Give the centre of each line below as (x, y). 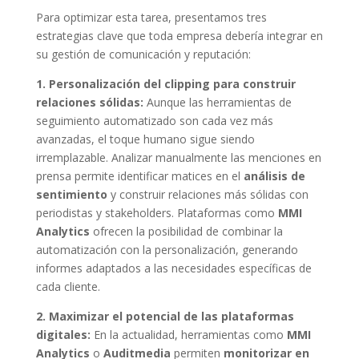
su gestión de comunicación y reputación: (143, 54)
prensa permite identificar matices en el (139, 175)
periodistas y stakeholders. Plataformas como (157, 212)
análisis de (274, 175)
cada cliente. (68, 286)
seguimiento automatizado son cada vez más (154, 120)
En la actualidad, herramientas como (188, 334)
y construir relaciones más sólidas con (208, 194)
